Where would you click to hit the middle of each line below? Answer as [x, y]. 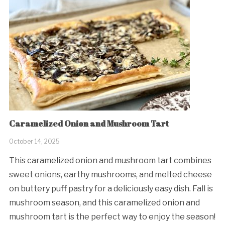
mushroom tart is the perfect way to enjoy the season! [112, 216]
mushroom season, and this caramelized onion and [104, 202]
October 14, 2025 [34, 141]
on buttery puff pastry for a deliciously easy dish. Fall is [111, 188]
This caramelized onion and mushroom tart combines [110, 160]
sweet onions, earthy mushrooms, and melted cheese [110, 174]
